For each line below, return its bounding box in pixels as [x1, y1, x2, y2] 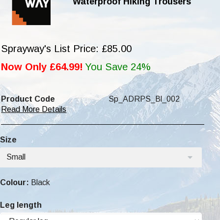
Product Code [1, 94, 55, 103]
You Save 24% [85, 61, 151, 72]
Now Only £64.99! [1, 61, 83, 72]
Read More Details [1, 105, 67, 113]
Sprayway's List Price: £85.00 [1, 43, 132, 54]
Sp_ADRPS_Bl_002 [108, 94, 180, 103]
